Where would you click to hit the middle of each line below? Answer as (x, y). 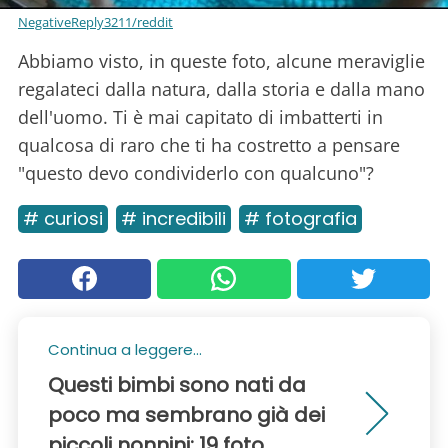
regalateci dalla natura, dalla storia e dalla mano (221, 88)
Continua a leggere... (125, 349)
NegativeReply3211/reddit (95, 21)
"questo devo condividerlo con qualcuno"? (196, 172)
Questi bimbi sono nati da (177, 384)
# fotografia (300, 218)
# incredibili (173, 218)
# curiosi (63, 218)
